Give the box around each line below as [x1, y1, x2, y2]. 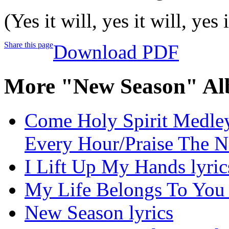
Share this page [4, 40, 53, 50]
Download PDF [53, 41, 179, 63]
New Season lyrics [25, 201, 173, 224]
